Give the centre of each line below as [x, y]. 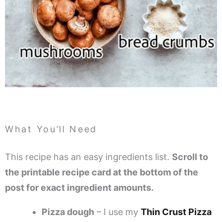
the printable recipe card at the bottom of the [102, 172]
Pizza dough [68, 212]
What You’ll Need [51, 129]
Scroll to [190, 157]
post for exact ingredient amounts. [79, 187]
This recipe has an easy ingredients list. [88, 157]
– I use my [117, 212]
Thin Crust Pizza [176, 212]
